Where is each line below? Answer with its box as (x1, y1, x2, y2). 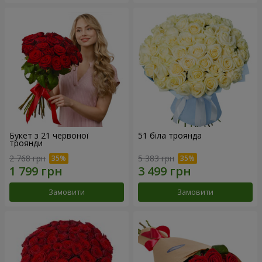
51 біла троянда (138, 130, 202, 142)
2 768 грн (9, 152, 46, 164)
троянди (9, 137, 43, 149)
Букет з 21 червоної (9, 130, 89, 142)
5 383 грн (138, 152, 174, 164)
